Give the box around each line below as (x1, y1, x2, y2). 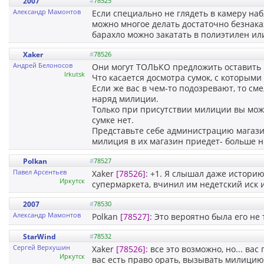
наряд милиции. (92, 93, 159, 104)
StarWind (23, 231, 56, 242)
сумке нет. (92, 114, 134, 126)
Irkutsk (64, 69, 85, 78)
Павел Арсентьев (13, 167, 67, 176)
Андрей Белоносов (13, 60, 72, 70)
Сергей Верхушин (13, 242, 70, 252)
